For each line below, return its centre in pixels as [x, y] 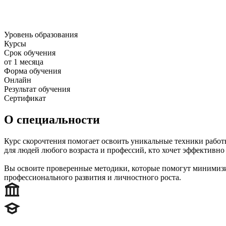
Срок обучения [30, 53]
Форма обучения [33, 71]
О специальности [52, 120]
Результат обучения [37, 89]
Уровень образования [41, 35]
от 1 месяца [24, 62]
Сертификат [25, 98]
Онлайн [18, 80]
